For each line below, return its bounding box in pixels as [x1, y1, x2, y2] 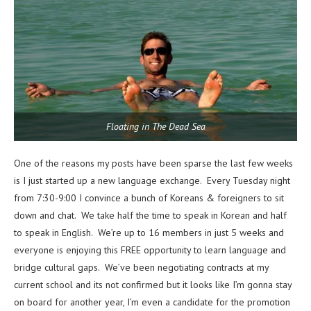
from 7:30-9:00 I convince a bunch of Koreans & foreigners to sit [14, 192, 284, 205]
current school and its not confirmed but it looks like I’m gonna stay [14, 278, 292, 292]
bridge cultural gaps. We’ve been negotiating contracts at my [14, 261, 269, 274]
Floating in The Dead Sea [106, 120, 205, 133]
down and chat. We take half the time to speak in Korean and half [14, 209, 287, 222]
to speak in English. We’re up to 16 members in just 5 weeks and [14, 226, 284, 239]
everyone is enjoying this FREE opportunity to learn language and [14, 244, 286, 257]
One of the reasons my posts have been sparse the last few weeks [14, 157, 293, 170]
